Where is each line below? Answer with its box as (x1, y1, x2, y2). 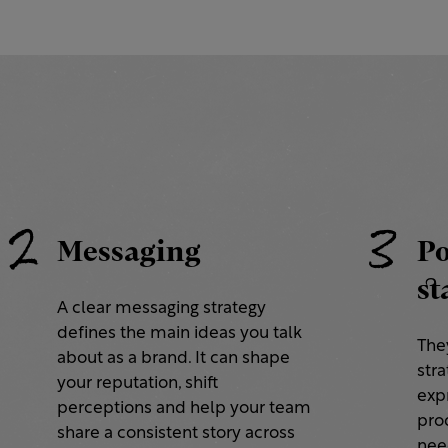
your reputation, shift (56, 375, 218, 393)
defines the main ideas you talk (56, 325, 302, 343)
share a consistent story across (56, 425, 295, 443)
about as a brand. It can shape (56, 350, 290, 368)
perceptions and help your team (56, 400, 311, 418)
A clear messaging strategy (56, 300, 266, 318)
